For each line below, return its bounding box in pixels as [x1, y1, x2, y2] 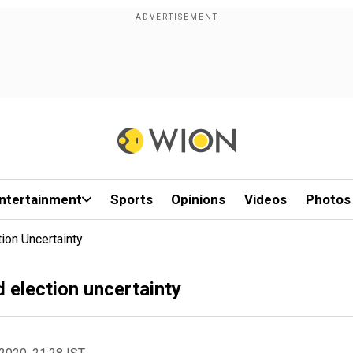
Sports [110, 191, 153, 207]
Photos [305, 191, 351, 207]
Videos [244, 191, 288, 207]
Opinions [171, 191, 226, 207]
